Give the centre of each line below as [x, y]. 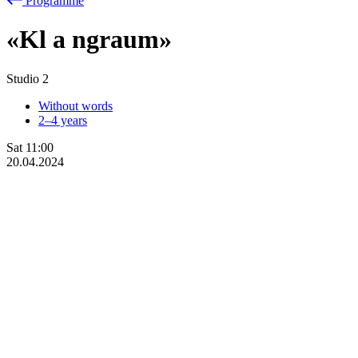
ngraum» [122, 40]
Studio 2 [28, 78]
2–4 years [63, 120]
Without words [76, 105]
